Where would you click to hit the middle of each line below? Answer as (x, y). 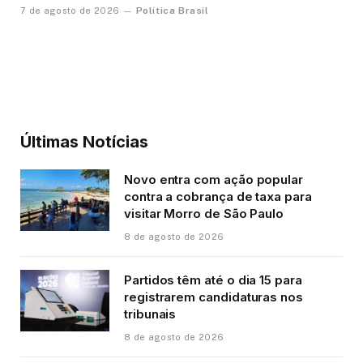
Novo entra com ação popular (214, 180)
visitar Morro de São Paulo (204, 214)
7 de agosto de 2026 (70, 11)
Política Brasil (172, 11)
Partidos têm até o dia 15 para (213, 280)
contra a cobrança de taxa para (218, 197)
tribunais (150, 314)
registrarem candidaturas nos (214, 297)
